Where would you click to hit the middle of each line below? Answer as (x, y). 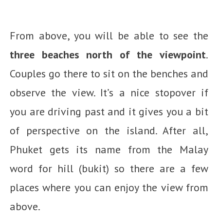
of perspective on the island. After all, (109, 131)
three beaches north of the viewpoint (108, 55)
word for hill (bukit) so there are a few (109, 169)
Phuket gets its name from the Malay (109, 150)
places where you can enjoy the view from (109, 188)
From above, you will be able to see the (109, 36)
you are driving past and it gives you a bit (109, 112)
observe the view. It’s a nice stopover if (109, 93)
